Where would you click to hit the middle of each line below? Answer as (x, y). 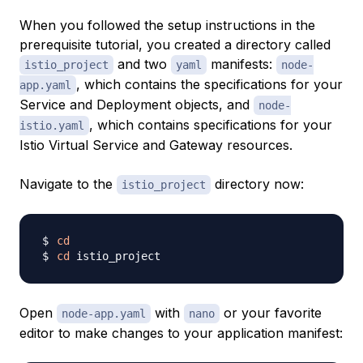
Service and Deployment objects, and (137, 104)
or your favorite (271, 312)
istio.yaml (52, 125)
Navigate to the (68, 184)
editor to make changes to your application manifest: (181, 333)
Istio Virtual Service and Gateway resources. (156, 145)
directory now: (257, 184)
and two (142, 64)
